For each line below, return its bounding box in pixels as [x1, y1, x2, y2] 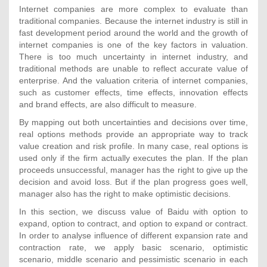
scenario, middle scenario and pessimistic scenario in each [19, 254, 248, 264]
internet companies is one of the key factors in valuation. [19, 39, 248, 49]
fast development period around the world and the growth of [19, 27, 248, 38]
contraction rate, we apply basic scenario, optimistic [19, 242, 248, 252]
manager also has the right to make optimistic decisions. [19, 188, 231, 198]
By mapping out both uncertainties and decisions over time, [19, 117, 248, 127]
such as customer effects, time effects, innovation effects [19, 87, 248, 97]
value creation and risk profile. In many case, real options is [19, 141, 248, 151]
